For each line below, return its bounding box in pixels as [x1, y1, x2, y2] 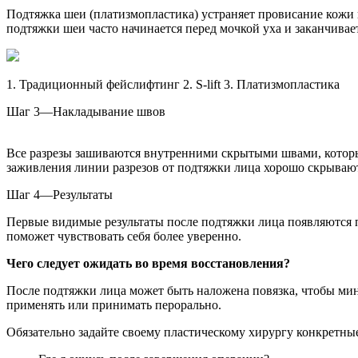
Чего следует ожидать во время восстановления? [6, 256, 290, 270]
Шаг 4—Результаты [6, 187, 113, 201]
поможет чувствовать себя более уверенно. [6, 229, 241, 243]
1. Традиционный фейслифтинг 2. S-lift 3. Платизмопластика [6, 77, 340, 91]
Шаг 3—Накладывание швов [6, 104, 165, 118]
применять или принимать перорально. [6, 297, 221, 312]
